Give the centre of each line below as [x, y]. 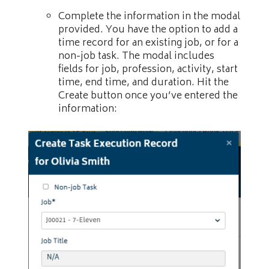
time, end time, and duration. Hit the [144, 83]
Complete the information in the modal [149, 17]
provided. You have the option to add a [148, 30]
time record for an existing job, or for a [148, 43]
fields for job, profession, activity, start [148, 69]
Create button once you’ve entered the [148, 96]
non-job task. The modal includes [136, 56]
